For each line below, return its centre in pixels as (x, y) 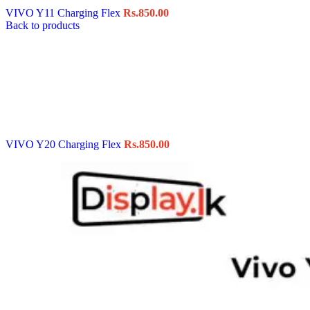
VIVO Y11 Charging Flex (64, 12)
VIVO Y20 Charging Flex (65, 144)
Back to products (43, 25)
